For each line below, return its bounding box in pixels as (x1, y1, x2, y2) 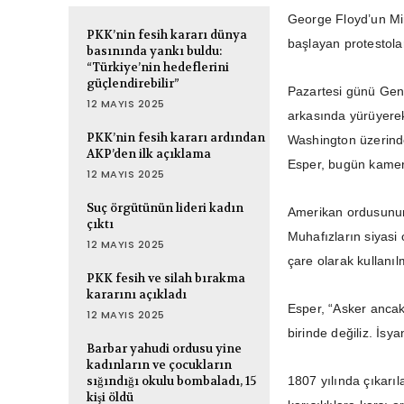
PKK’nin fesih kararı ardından (87, 130, 265, 146)
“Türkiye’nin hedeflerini (87, 60, 229, 76)
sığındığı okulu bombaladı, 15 (87, 373, 256, 390)
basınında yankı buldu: (87, 43, 222, 60)
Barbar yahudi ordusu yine (87, 341, 242, 357)
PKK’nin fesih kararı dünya (87, 27, 247, 43)
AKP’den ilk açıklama (87, 146, 211, 162)
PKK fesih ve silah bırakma (87, 271, 245, 287)
